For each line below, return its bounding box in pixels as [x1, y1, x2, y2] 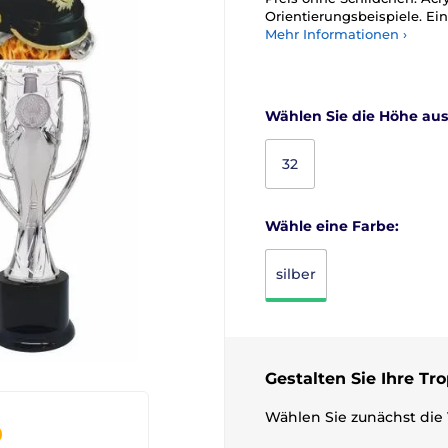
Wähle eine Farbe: [265, 217, 399, 235]
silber [276, 265, 316, 283]
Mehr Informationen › [265, 26, 407, 42]
